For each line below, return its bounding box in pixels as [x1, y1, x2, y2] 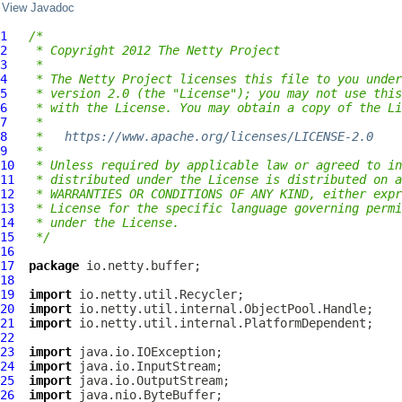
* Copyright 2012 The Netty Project [29, 43, 280, 57]
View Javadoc [2, 2, 74, 14]
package [29, 258, 79, 273]
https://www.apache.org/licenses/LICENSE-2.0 [65, 129, 373, 144]
